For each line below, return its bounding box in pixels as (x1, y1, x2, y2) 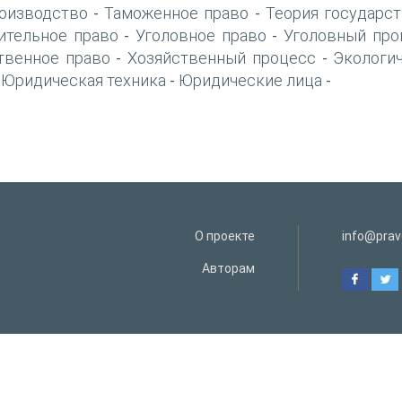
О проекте (194, 228, 255, 243)
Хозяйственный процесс (127, 48, 316, 67)
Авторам (201, 260, 255, 275)
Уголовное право (135, 25, 267, 45)
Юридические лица (179, 70, 322, 90)
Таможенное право (104, 3, 249, 22)
